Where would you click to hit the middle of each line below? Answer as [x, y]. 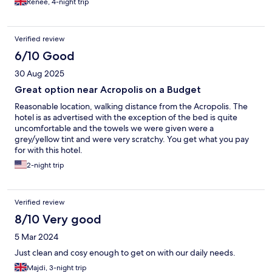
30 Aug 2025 [39, 74]
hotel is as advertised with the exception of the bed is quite [126, 117]
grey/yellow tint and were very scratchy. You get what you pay [132, 139]
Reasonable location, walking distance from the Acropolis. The [131, 107]
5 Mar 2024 [36, 237]
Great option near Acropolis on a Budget [108, 90]
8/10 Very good [58, 219]
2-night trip [46, 165]
